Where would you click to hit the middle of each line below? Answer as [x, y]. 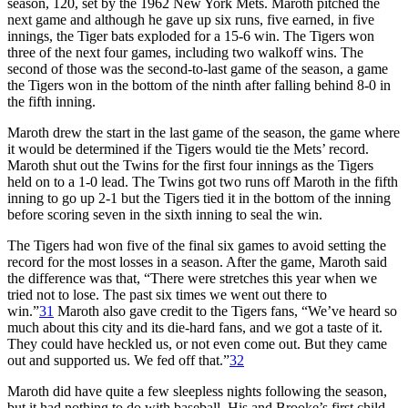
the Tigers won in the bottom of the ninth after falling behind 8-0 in [199, 85]
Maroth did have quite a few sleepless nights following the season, [197, 391]
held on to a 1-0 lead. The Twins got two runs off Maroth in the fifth [203, 181]
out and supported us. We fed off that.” [118, 360]
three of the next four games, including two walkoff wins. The [185, 52]
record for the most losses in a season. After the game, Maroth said [197, 261]
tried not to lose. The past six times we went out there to [167, 294]
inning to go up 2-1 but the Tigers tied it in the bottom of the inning [199, 198]
